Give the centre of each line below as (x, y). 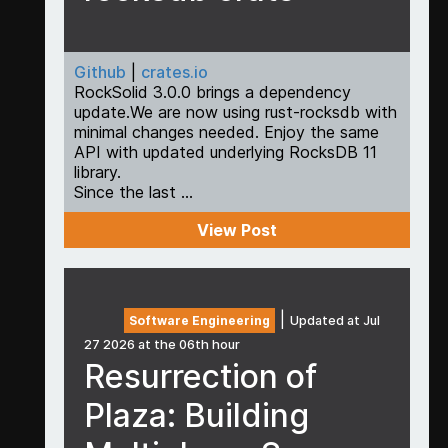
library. (97, 172)
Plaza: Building (196, 415)
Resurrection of (200, 376)
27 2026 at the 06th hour (161, 345)
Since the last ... (133, 192)
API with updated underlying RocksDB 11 (225, 152)
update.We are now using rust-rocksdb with (235, 112)
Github (99, 72)
